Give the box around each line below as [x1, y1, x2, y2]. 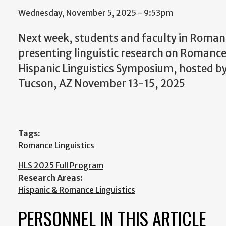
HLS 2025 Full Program [18, 160, 103, 171]
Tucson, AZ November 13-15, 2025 [18, 77, 185, 90]
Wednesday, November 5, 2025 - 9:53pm [18, 8, 173, 18]
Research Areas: [18, 172, 83, 183]
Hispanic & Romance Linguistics [18, 184, 135, 195]
